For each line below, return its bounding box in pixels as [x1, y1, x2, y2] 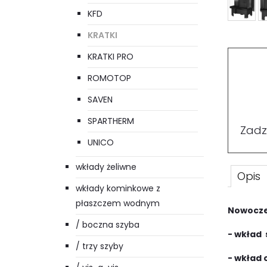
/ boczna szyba [76, 219, 139, 231]
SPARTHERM [88, 115, 134, 128]
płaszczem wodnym [76, 197, 160, 210]
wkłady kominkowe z [76, 182, 160, 195]
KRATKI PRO [88, 51, 133, 63]
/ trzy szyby [76, 240, 123, 253]
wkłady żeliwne [76, 161, 136, 173]
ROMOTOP [88, 72, 131, 85]
